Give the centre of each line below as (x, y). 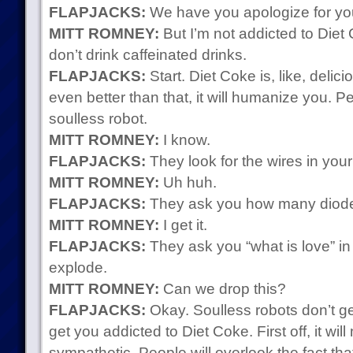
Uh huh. (188, 182)
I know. (184, 140)
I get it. (183, 225)
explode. (78, 268)
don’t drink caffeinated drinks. (147, 55)
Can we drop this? (222, 289)
